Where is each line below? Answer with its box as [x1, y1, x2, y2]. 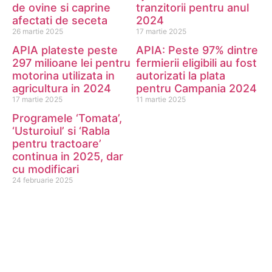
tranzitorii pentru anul [136, 1, 249, 15]
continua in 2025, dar [12, 150, 123, 163]
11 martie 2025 [136, 95, 186, 104]
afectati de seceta [12, 14, 107, 27]
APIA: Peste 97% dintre [136, 44, 258, 57]
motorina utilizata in [12, 69, 115, 83]
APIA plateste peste [12, 44, 118, 57]
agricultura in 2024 [12, 82, 111, 95]
